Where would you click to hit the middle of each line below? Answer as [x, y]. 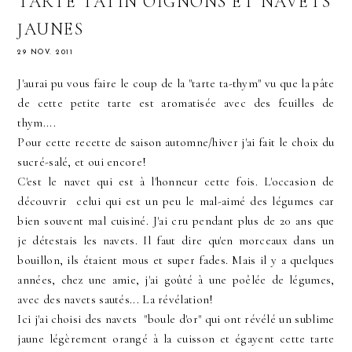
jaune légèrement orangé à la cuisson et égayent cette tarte [176, 339]
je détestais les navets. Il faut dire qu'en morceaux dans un [176, 241]
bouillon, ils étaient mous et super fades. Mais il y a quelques [176, 260]
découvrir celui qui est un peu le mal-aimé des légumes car [176, 202]
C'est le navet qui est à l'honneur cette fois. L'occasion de [176, 182]
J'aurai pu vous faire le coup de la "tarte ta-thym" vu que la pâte [176, 84]
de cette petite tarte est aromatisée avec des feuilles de [176, 103]
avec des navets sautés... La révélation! [115, 300]
